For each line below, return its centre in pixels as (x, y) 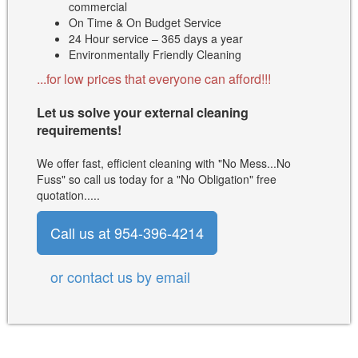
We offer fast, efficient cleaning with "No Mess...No (164, 163)
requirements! (79, 130)
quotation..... (68, 195)
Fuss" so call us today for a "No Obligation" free (157, 179)
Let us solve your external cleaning (143, 113)
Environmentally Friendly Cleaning (155, 55)
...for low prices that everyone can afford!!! (154, 79)
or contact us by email (120, 277)
